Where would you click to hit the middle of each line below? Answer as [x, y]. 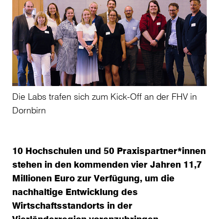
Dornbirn [29, 110]
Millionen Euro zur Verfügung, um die [93, 178]
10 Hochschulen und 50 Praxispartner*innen [109, 151]
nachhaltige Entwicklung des [75, 192]
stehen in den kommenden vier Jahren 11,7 [107, 164]
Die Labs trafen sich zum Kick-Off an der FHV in [105, 97]
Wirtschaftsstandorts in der [72, 206]
